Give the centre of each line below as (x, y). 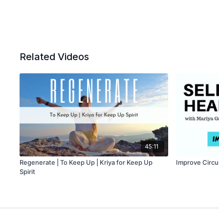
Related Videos (55, 57)
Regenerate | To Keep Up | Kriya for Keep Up (86, 163)
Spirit (28, 172)
